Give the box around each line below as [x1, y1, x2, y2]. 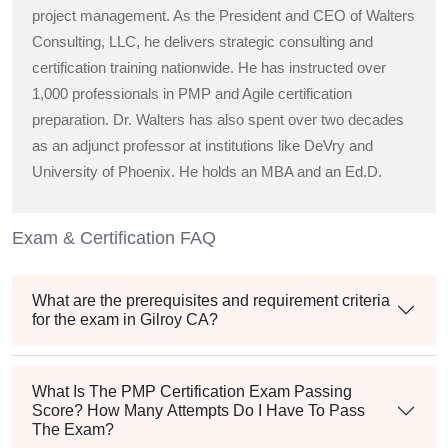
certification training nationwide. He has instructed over [32, 59, 386, 77]
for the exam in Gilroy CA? [32, 311, 218, 329]
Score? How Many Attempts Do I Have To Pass [32, 402, 365, 420]
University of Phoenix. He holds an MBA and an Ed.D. [32, 163, 386, 181]
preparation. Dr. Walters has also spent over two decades [32, 111, 404, 129]
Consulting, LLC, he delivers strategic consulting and [32, 33, 373, 51]
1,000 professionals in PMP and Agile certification [32, 85, 352, 103]
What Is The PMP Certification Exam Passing [32, 383, 352, 401]
